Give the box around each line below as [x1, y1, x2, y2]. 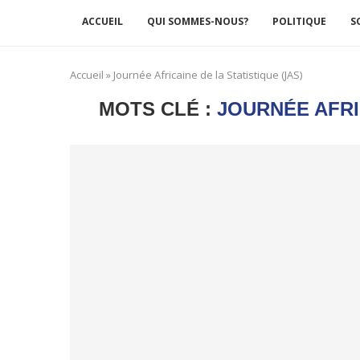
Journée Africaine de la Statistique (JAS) [113, 67, 302, 82]
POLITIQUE [272, 14, 326, 28]
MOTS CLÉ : [98, 98, 217, 120]
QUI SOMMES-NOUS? [147, 14, 248, 28]
